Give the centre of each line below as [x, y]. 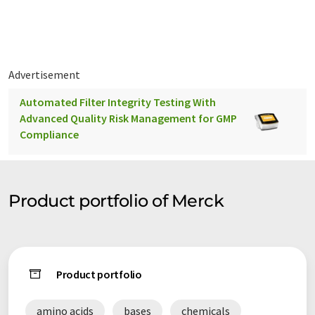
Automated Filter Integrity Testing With [118, 102]
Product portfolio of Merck [116, 201]
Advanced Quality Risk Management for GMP [128, 118]
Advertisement [44, 75]
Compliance [49, 135]
